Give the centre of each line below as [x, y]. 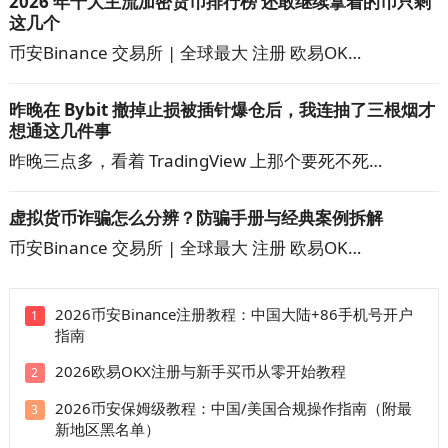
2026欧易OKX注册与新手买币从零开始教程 [200, 371]
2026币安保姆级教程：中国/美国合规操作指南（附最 [233, 408]
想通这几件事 [59, 131]
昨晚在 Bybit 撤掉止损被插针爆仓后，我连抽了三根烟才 [221, 110]
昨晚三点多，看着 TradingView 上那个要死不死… [195, 161]
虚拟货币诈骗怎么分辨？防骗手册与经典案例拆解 [195, 218]
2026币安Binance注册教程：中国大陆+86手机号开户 [233, 314]
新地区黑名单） [107, 429]
